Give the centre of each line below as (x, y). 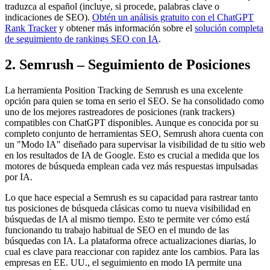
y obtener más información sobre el (126, 28)
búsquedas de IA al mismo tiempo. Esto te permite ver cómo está (127, 219)
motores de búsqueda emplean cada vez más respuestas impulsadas (131, 166)
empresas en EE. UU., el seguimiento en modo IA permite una (123, 262)
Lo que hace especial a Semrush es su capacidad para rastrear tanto (131, 197)
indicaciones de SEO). (49, 17)
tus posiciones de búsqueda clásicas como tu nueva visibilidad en (128, 208)
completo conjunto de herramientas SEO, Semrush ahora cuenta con (134, 133)
